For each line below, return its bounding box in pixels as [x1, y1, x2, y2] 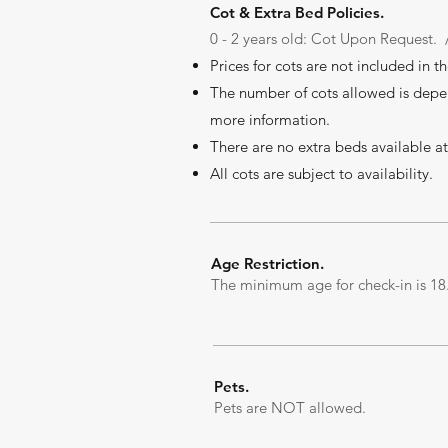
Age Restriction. [211, 254, 324, 273]
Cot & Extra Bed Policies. [210, 3, 384, 22]
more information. [210, 110, 330, 129]
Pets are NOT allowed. [214, 398, 370, 417]
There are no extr [210, 137, 323, 156]
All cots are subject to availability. [210, 164, 433, 183]
